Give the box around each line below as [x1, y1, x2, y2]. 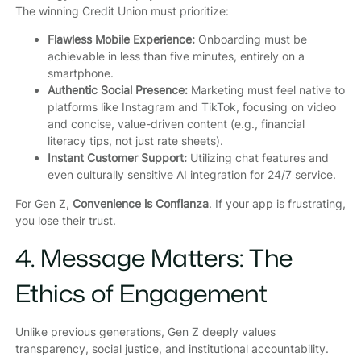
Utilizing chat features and [186, 151, 329, 165]
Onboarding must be [194, 32, 307, 47]
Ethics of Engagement [15, 276, 268, 310]
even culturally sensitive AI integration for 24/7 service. [47, 168, 336, 182]
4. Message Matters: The [15, 241, 293, 275]
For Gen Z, [15, 196, 73, 210]
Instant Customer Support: [47, 151, 187, 165]
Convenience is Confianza [72, 196, 209, 210]
